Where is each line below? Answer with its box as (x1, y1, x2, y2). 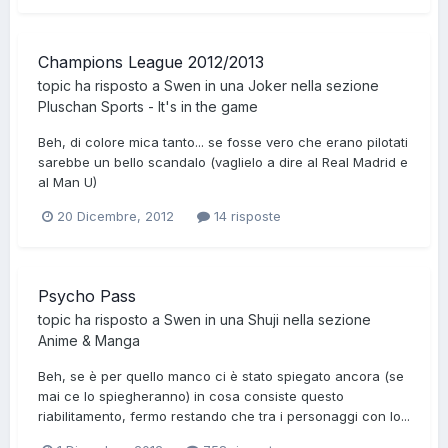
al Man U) (38, 174, 97, 191)
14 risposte (210, 208, 281, 225)
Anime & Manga (38, 331, 140, 349)
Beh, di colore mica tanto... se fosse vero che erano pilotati (38, 134, 408, 151)
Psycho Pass (38, 285, 136, 306)
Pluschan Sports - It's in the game (38, 98, 258, 116)
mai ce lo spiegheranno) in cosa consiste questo (38, 387, 344, 404)
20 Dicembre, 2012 (57, 208, 174, 225)
